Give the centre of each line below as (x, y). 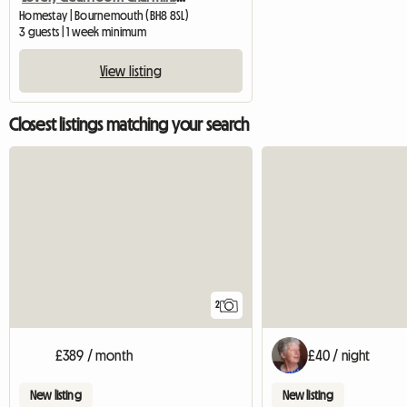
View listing (130, 70)
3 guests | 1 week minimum (83, 31)
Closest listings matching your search (129, 124)
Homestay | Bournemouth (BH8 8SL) (104, 15)
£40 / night (339, 355)
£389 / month (94, 355)
